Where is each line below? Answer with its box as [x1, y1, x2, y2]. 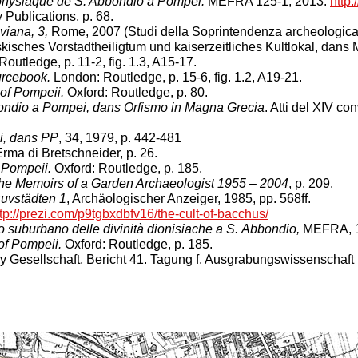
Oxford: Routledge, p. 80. [64, 86, 208, 99]
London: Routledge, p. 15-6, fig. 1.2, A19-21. [50, 70, 302, 84]
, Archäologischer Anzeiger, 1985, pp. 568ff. [66, 192, 311, 205]
